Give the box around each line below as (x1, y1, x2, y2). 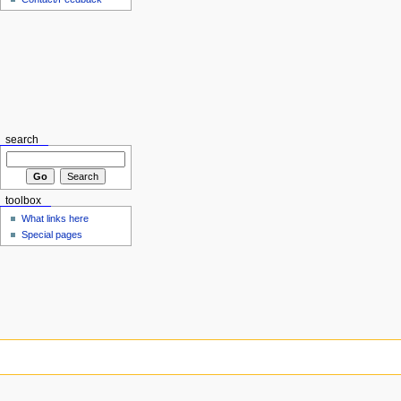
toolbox (4, 195, 41, 207)
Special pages (21, 228, 83, 240)
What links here (21, 212, 90, 224)
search (4, 134, 38, 146)
